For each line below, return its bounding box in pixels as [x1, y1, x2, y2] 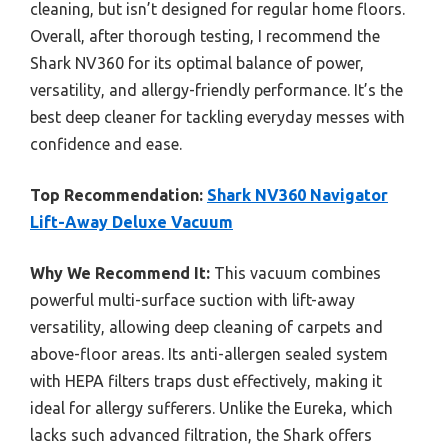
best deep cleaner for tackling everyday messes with [30, 107, 405, 126]
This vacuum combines [210, 263, 381, 282]
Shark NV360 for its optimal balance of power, [30, 53, 364, 72]
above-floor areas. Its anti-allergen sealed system [30, 344, 388, 363]
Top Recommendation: [30, 185, 203, 204]
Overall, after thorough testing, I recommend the [30, 26, 380, 45]
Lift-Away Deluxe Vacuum [30, 212, 233, 231]
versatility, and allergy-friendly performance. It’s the [30, 80, 403, 99]
